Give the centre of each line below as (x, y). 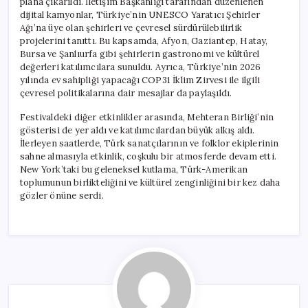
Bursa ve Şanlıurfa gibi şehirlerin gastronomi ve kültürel (140, 54)
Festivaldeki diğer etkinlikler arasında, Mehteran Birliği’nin (147, 117)
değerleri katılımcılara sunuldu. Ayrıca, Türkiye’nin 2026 (141, 67)
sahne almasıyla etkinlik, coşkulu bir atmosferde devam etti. (148, 156)
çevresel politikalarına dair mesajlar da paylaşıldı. (126, 93)
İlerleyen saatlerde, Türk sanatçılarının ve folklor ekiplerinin (150, 143)
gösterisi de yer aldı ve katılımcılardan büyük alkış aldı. (137, 130)
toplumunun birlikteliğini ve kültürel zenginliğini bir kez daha (150, 182)
